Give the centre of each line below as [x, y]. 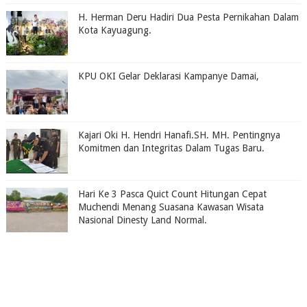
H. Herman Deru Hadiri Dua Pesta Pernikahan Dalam [188, 17]
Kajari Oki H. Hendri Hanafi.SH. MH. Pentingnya [179, 135]
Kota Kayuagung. [114, 30]
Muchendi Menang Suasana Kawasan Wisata [171, 207]
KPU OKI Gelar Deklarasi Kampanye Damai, [168, 76]
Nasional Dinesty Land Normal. [142, 220]
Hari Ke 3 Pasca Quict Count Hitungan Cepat [172, 194]
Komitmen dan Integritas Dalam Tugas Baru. [171, 148]
